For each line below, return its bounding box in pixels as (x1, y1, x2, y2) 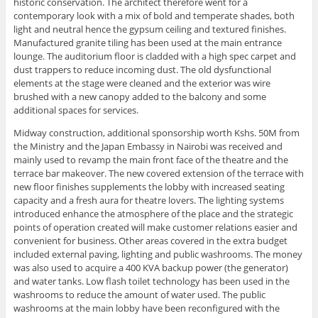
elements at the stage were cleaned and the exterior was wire (13, 77, 270, 90)
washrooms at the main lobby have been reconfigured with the (13, 302, 280, 315)
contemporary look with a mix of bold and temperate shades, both (13, 9, 295, 23)
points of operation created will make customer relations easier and (13, 221, 297, 234)
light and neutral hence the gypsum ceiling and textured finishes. (13, 23, 286, 36)
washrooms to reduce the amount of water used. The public (13, 288, 265, 302)
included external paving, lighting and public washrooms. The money (13, 248, 302, 261)
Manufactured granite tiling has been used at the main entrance (13, 36, 282, 50)
